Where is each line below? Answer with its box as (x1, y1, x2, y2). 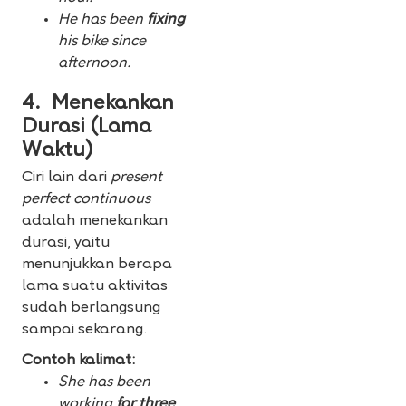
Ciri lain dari (22, 170, 111, 186)
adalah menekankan (22, 214, 168, 229)
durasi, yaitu (22, 236, 110, 251)
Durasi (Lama (22, 117, 151, 139)
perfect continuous (22, 192, 150, 208)
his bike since (58, 34, 146, 50)
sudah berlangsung (22, 301, 160, 316)
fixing (143, 13, 185, 28)
